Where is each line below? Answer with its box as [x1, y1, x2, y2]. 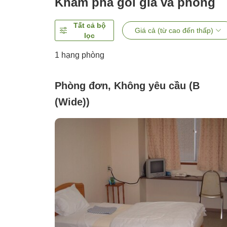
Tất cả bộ [73, 21, 106, 30]
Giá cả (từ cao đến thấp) [134, 26, 213, 35]
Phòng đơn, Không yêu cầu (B [55, 80, 200, 92]
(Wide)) [55, 96, 90, 108]
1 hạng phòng [55, 51, 104, 60]
